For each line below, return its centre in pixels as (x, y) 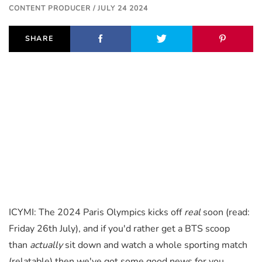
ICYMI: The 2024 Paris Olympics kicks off (96, 213)
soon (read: (225, 213)
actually (46, 245)
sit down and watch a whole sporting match (155, 245)
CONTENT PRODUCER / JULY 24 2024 (78, 8)
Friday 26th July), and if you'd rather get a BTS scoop (119, 229)
